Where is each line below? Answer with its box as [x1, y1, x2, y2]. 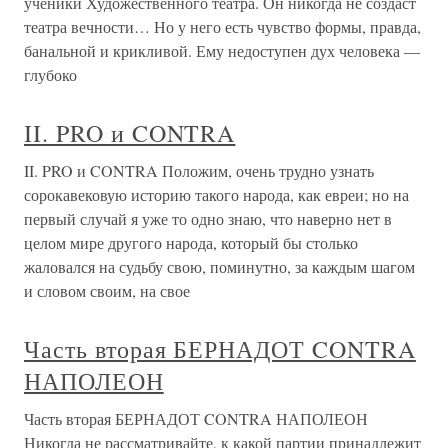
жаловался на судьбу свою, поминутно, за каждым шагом [24, 256, 415, 277]
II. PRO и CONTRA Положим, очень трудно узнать [24, 160, 374, 181]
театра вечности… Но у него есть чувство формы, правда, [24, 16, 421, 37]
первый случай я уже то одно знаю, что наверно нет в [24, 208, 392, 229]
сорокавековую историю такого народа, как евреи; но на [24, 184, 409, 205]
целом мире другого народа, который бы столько [24, 232, 358, 253]
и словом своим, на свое [24, 280, 190, 301]
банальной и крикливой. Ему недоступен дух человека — [24, 40, 420, 61]
